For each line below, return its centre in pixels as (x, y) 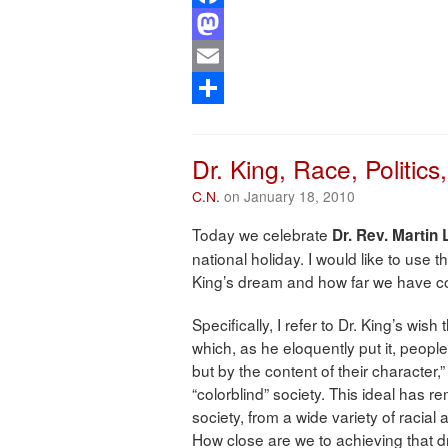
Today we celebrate (262, 233)
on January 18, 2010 (287, 196)
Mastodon (227, 55)
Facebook (226, 23)
